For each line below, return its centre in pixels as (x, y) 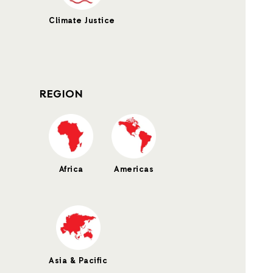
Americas (134, 170)
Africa (71, 170)
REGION (61, 94)
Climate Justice (82, 21)
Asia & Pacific (78, 261)
